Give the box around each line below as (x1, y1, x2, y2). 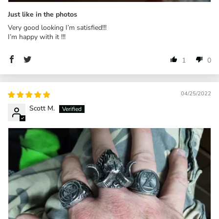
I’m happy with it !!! (8, 32, 66, 42)
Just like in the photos (8, 9, 77, 19)
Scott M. (29, 103, 55, 113)
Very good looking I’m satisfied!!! (8, 22, 107, 32)
